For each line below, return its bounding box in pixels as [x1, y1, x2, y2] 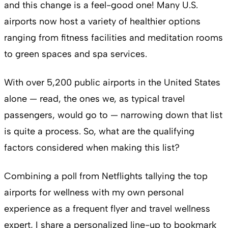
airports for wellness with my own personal [4, 186, 184, 198]
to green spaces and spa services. [4, 48, 150, 60]
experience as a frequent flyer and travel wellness [4, 203, 210, 214]
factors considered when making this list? [4, 141, 182, 153]
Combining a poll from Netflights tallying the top [4, 170, 208, 182]
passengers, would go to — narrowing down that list [4, 109, 222, 121]
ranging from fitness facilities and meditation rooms [4, 32, 223, 43]
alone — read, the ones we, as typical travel [4, 93, 185, 104]
